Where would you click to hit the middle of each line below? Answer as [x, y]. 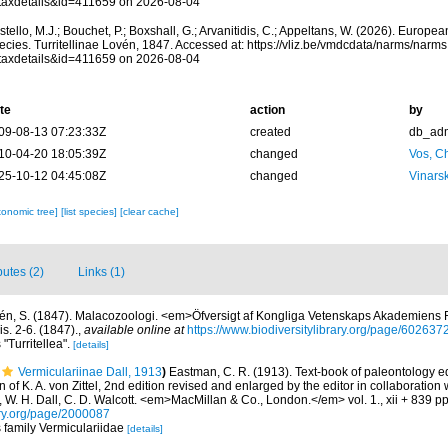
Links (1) [101, 272]
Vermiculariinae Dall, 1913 [90, 372]
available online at [134, 330]
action [267, 110]
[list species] [90, 211]
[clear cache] [149, 211]
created [270, 132]
